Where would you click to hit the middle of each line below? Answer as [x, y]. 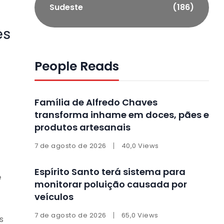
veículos [54, 197]
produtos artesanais [82, 127]
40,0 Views [140, 146]
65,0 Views [140, 215]
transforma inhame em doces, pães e [121, 115]
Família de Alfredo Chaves [96, 102]
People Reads [76, 66]
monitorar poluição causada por [110, 184]
